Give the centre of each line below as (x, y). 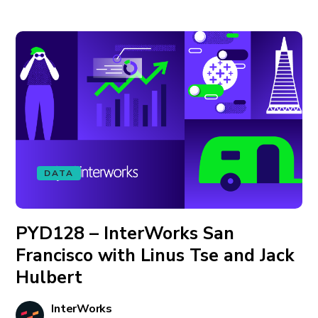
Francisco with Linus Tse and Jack (155, 256)
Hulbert (49, 278)
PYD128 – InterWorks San (125, 234)
